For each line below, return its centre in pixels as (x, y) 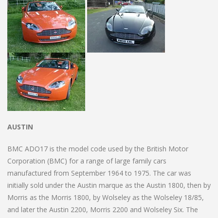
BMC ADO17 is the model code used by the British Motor (98, 148)
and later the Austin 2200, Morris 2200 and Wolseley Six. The (103, 209)
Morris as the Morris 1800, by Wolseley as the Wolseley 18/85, (106, 197)
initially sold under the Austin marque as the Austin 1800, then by (109, 185)
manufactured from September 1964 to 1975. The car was (99, 173)
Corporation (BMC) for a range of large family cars (87, 161)
